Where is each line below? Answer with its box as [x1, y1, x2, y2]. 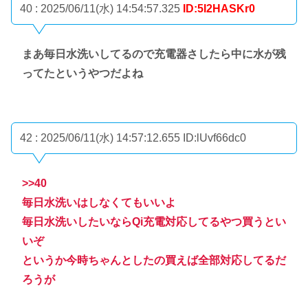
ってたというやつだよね [22, 67, 143, 79]
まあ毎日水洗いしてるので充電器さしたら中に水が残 [22, 47, 286, 60]
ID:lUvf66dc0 [183, 132, 246, 144]
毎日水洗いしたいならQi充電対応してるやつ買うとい [22, 216, 286, 228]
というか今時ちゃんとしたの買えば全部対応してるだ [22, 254, 286, 267]
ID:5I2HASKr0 [183, 3, 255, 14]
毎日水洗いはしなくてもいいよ [22, 197, 176, 209]
